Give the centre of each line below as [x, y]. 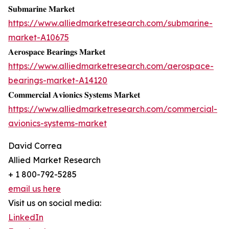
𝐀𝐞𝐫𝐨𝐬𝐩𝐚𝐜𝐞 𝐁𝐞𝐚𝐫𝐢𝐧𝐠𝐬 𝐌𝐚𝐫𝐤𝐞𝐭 [57, 52]
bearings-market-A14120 [58, 81]
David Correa [35, 146]
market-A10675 [39, 38]
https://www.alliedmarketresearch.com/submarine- [110, 23]
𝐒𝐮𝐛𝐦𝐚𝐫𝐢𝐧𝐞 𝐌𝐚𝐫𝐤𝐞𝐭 [41, 9]
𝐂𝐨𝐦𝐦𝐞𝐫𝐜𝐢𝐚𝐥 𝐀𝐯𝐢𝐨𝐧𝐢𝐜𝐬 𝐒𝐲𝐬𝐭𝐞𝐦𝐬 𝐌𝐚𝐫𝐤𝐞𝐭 [74, 95]
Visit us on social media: [55, 203]
